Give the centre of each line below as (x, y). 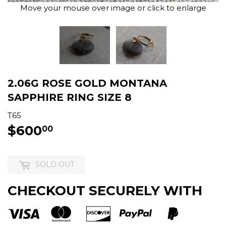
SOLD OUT (55, 165)
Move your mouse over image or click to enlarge (113, 8)
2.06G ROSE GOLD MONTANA (87, 83)
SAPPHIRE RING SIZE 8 (70, 98)
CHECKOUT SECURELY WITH (105, 191)
